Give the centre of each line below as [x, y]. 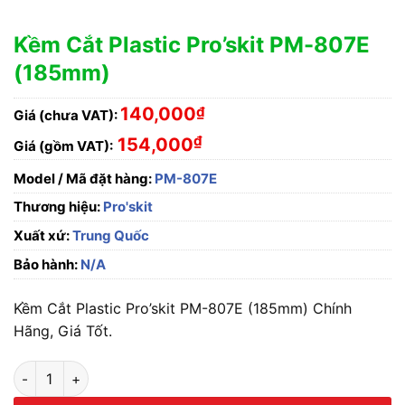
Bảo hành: [46, 264]
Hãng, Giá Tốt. [63, 330]
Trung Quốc [109, 235]
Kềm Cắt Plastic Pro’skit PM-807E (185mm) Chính [183, 308]
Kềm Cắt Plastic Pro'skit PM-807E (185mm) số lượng [178, 371]
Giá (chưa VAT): [66, 115]
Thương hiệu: [58, 206]
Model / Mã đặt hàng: [83, 178]
